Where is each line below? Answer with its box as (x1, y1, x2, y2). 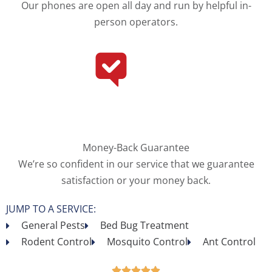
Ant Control (203, 235, 256, 249)
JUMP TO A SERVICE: (6, 202, 96, 216)
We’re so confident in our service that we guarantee (18, 157, 254, 171)
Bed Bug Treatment (100, 219, 189, 233)
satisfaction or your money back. (61, 174, 211, 188)
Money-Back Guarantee (83, 141, 189, 155)
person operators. (94, 15, 178, 29)
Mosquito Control (107, 235, 188, 249)
